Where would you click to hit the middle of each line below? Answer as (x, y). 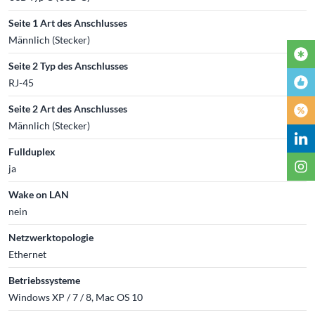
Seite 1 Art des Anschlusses (68, 22)
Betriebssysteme (44, 280)
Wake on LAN (39, 194)
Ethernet (27, 254)
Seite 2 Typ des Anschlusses (68, 65)
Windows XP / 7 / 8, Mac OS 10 (76, 297)
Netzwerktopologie (51, 237)
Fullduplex (32, 151)
